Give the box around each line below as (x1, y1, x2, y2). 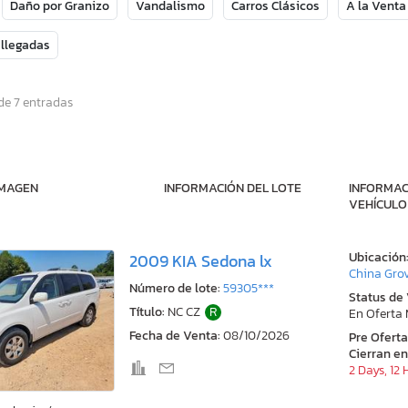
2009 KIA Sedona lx (129, 250, 272, 274)
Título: (129, 302, 165, 322)
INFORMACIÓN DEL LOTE (163, 178, 301, 199)
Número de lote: (129, 279, 220, 299)
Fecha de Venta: (129, 326, 220, 346)
